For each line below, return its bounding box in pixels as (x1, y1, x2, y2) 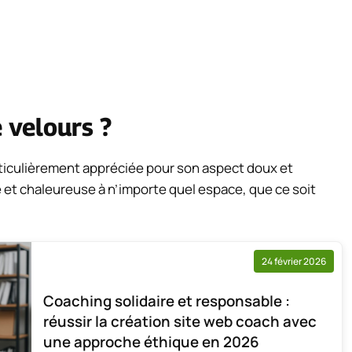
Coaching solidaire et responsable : (43, 290, 290, 311)
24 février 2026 (262, 254, 326, 268)
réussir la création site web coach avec (43, 310, 317, 332)
